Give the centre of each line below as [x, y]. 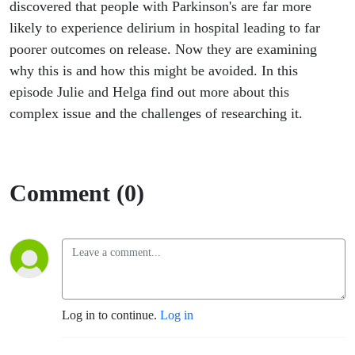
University [195, 130]
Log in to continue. [111, 315]
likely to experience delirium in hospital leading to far [165, 28]
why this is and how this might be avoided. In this [154, 71]
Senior [170, 54]
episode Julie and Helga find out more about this [149, 92]
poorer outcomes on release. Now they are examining [163, 50]
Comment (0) [77, 193]
